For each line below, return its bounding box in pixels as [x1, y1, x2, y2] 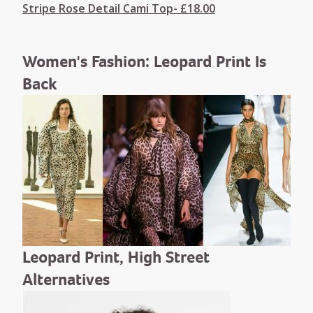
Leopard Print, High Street [22, 247, 210, 267]
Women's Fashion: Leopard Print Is [22, 51, 266, 71]
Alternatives [22, 269, 110, 289]
